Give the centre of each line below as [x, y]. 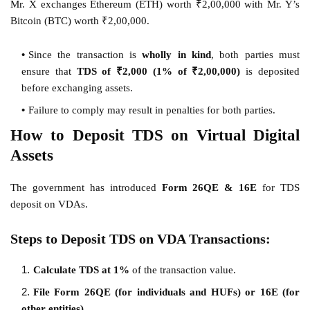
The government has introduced [86, 187]
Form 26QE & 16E [209, 187]
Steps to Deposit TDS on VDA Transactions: [140, 238]
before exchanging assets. [77, 88]
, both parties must [256, 54]
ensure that [49, 71]
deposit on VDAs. [49, 204]
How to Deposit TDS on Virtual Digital [155, 135]
